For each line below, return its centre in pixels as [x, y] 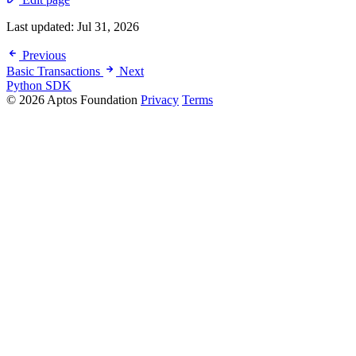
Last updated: [42, 27]
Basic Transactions [53, 72]
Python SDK [39, 86]
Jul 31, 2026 [108, 27]
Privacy [160, 100]
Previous [44, 56]
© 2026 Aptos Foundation [74, 100]
